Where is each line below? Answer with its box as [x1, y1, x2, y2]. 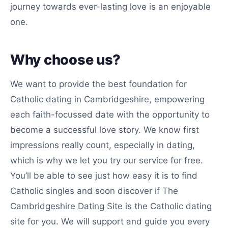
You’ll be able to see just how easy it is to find [10, 170, 197, 181]
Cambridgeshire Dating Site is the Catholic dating [10, 201, 212, 211]
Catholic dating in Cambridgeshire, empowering [10, 94, 205, 104]
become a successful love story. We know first [10, 125, 199, 135]
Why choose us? [10, 51, 121, 68]
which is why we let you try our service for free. [10, 155, 203, 165]
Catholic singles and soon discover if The [10, 186, 178, 196]
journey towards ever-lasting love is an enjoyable [10, 2, 211, 12]
